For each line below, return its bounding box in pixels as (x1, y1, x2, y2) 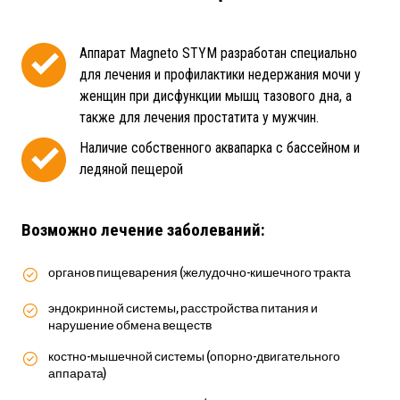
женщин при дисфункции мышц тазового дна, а (79, 87, 352, 105)
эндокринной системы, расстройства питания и (48, 301, 318, 316)
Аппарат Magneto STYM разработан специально (79, 45, 357, 62)
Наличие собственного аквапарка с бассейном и (79, 139, 360, 157)
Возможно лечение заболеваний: (21, 220, 265, 241)
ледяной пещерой (79, 161, 183, 179)
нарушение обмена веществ (48, 318, 212, 333)
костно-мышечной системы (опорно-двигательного (48, 349, 340, 364)
